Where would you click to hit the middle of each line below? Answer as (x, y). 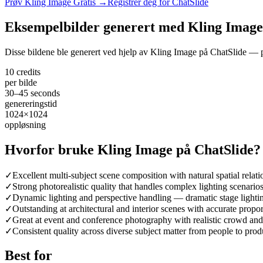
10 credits (23, 72)
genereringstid (31, 103)
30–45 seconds (32, 93)
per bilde (21, 82)
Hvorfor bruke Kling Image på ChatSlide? (133, 149)
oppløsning (25, 124)
